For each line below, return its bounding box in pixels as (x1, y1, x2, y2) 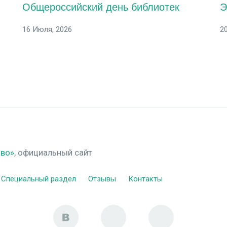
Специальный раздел (1, 174, 76, 183)
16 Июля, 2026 (22, 24, 72, 34)
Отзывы (88, 174, 116, 183)
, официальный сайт (14, 147, 92, 158)
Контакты (128, 174, 163, 183)
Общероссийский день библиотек (22, 1, 179, 13)
